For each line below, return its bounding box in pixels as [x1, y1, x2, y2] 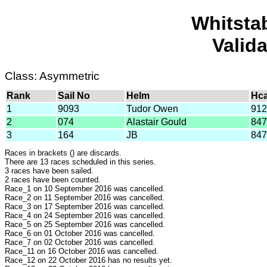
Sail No [58, 90, 90, 101]
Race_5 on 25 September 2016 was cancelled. [5, 219, 165, 229]
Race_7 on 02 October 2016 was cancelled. [5, 237, 155, 247]
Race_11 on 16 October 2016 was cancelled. [5, 246, 159, 256]
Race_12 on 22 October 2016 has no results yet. [5, 255, 172, 265]
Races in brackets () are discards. [5, 148, 122, 157]
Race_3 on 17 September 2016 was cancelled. [5, 201, 165, 211]
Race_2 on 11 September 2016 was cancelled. [5, 193, 164, 202]
